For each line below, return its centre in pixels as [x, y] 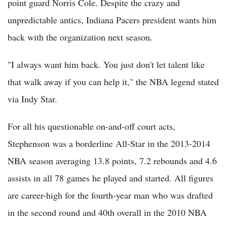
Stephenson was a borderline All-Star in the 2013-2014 [109, 143]
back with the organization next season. [80, 37]
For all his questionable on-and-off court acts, [91, 126]
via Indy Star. [32, 99]
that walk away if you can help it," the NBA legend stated [113, 81]
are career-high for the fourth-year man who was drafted [110, 195]
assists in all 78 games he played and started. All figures [110, 178]
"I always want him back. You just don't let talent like [106, 64]
